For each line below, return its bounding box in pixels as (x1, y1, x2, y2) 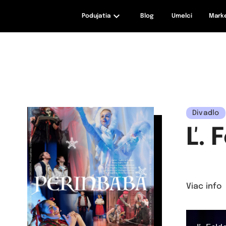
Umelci (171, 13, 193, 19)
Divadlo (192, 109, 219, 117)
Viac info (186, 182, 222, 191)
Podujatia (82, 13, 110, 19)
